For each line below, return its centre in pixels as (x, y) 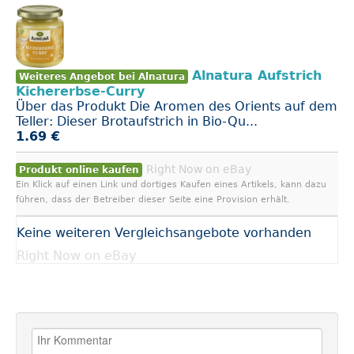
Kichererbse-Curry (80, 92)
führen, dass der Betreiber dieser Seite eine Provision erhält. (153, 200)
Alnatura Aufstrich (257, 76)
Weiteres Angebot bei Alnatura (102, 77)
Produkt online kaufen (79, 170)
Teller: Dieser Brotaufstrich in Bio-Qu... (137, 122)
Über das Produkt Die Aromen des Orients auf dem (177, 107)
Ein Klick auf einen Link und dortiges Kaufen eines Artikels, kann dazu (171, 185)
